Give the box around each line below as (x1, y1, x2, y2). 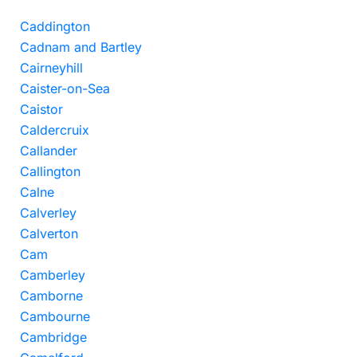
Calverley (20, 205, 76, 221)
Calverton (20, 226, 78, 241)
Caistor (20, 101, 63, 117)
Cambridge (20, 329, 87, 345)
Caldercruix (20, 122, 89, 138)
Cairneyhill (20, 60, 83, 76)
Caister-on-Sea (20, 80, 110, 96)
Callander (20, 143, 77, 159)
